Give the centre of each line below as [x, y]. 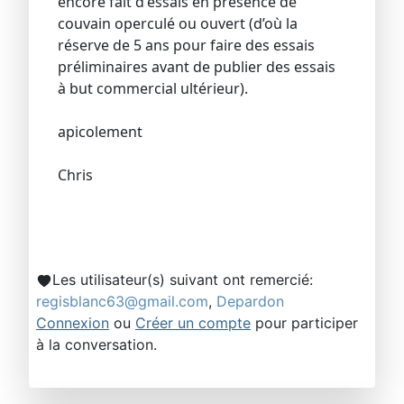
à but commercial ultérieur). [153, 89]
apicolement [100, 132]
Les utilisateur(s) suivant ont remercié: [183, 280]
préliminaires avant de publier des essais [197, 67]
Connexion [73, 323]
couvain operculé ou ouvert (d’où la [178, 24]
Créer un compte [193, 323]
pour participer [304, 323]
